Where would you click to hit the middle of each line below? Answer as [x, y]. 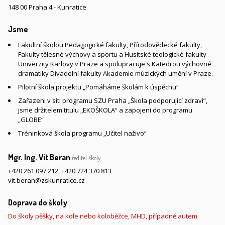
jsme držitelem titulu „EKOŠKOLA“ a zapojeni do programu [105, 110]
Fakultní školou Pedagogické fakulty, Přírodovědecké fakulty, [110, 45]
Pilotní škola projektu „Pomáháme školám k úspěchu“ [98, 87]
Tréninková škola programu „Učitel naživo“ [82, 133]
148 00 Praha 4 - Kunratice [47, 7]
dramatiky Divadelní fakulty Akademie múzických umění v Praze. [116, 73]
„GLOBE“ [31, 120]
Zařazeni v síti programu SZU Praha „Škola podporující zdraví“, [113, 100]
